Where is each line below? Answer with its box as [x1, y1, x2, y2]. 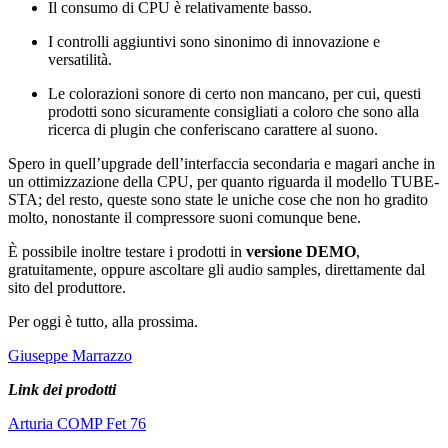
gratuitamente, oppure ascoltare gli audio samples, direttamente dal [8, 261, 425, 279]
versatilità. [48, 51, 112, 69]
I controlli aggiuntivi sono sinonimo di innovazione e [48, 33, 380, 51]
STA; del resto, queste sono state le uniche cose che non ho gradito [8, 191, 428, 209]
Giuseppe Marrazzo [8, 347, 132, 365]
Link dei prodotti [8, 381, 116, 399]
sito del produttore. [8, 279, 126, 297]
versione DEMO [242, 243, 356, 261]
